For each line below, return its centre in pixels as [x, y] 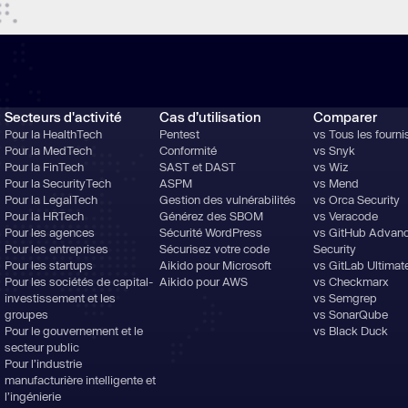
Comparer [345, 117]
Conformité [188, 150]
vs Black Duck [350, 331]
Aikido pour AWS [203, 281]
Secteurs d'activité [64, 117]
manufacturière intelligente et [81, 380]
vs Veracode [345, 216]
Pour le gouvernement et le [74, 331]
